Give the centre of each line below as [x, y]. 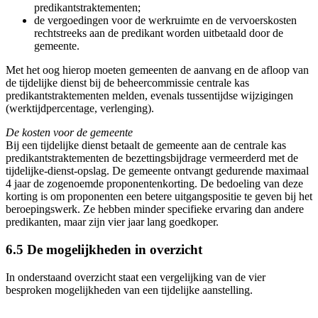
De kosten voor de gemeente [69, 133]
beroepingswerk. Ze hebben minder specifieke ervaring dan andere [155, 209]
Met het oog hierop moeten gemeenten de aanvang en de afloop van [157, 70]
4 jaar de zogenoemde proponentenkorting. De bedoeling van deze [154, 184]
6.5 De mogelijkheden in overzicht [104, 250]
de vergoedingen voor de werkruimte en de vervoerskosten [165, 21]
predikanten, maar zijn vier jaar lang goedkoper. [112, 222]
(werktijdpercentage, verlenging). [80, 109]
